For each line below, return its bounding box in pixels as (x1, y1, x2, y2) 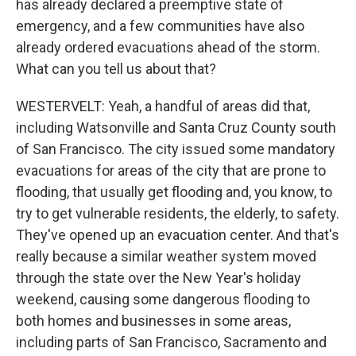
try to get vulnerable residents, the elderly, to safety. (16, 205, 339, 222)
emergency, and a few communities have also (16, 17, 304, 34)
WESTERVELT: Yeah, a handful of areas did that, (16, 98, 310, 114)
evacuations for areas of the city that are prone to (16, 162, 326, 179)
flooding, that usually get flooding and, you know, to (16, 184, 332, 200)
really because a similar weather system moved (16, 248, 316, 265)
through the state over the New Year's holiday (16, 269, 301, 286)
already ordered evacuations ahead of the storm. (16, 39, 320, 56)
